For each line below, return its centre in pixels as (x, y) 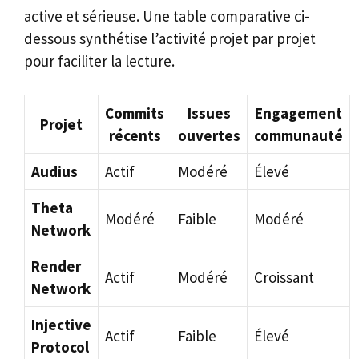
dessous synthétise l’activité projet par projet (170, 38)
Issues (209, 113)
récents (135, 136)
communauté (298, 136)
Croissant (284, 278)
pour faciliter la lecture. (99, 61)
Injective (61, 325)
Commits (135, 113)
